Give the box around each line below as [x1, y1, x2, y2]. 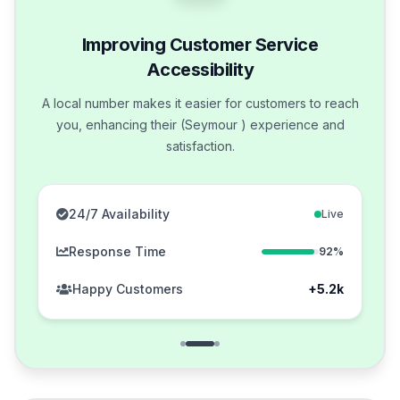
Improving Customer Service [82, 34, 318, 56]
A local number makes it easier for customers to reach [41, 96, 359, 112]
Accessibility [146, 59, 254, 81]
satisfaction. [165, 138, 235, 154]
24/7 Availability [69, 206, 170, 222]
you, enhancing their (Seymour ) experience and [55, 117, 345, 133]
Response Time [69, 244, 166, 260]
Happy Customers [72, 281, 183, 297]
